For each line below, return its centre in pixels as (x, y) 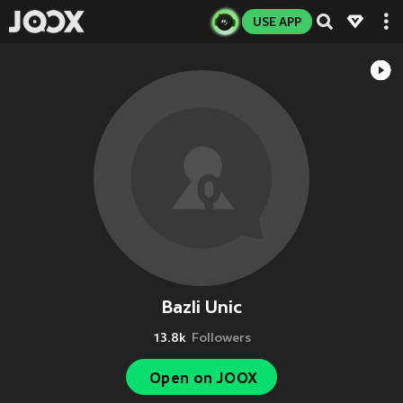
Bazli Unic (201, 307)
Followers (221, 339)
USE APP (277, 22)
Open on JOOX (203, 378)
